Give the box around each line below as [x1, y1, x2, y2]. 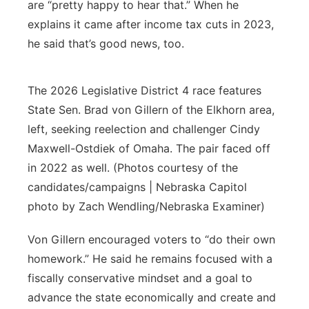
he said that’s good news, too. [28, 37, 184, 50]
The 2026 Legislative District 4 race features [28, 83, 261, 97]
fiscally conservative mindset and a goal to [28, 271, 252, 285]
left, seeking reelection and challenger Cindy [28, 122, 260, 136]
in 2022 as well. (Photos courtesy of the [28, 161, 238, 175]
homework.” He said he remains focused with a [28, 252, 272, 266]
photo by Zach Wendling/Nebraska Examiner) [28, 199, 265, 213]
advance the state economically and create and [28, 290, 276, 304]
